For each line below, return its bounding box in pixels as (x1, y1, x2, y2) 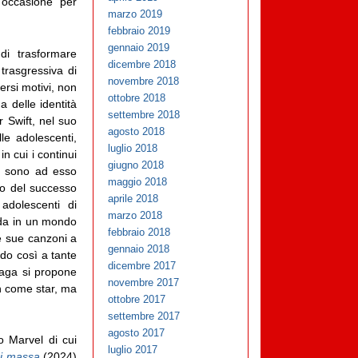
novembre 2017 (108, 276, 180, 289)
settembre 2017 (108, 310, 181, 323)
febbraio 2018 (108, 226, 171, 239)
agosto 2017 (108, 327, 165, 340)
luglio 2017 (108, 344, 158, 356)
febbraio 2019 (108, 25, 171, 38)
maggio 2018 (108, 176, 168, 189)
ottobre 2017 (108, 293, 166, 306)
